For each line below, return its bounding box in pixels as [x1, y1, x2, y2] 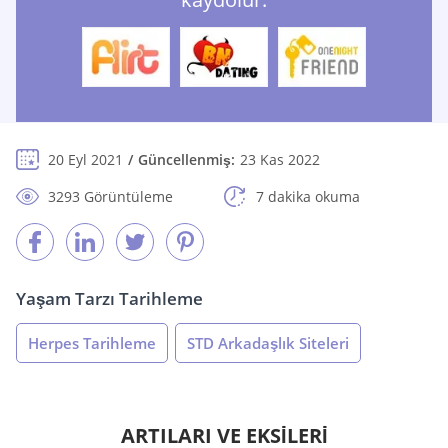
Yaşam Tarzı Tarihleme [16, 287, 203, 311]
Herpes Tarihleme [28, 333, 156, 354]
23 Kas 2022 [240, 150, 320, 170]
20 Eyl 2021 [48, 150, 123, 170]
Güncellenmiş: [138, 150, 235, 170]
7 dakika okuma [256, 187, 360, 207]
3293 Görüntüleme [48, 187, 173, 207]
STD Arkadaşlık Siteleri [187, 333, 349, 354]
